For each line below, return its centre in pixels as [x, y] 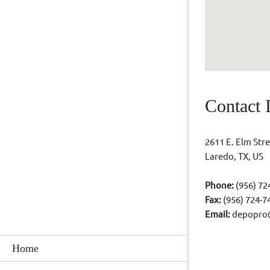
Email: [218, 215]
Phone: [220, 186]
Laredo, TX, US [234, 157]
